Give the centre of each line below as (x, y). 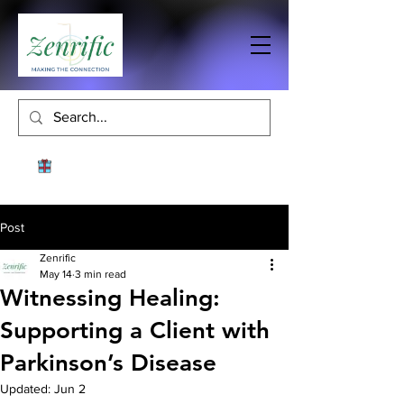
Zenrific (58, 258)
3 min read (101, 274)
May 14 (56, 274)
